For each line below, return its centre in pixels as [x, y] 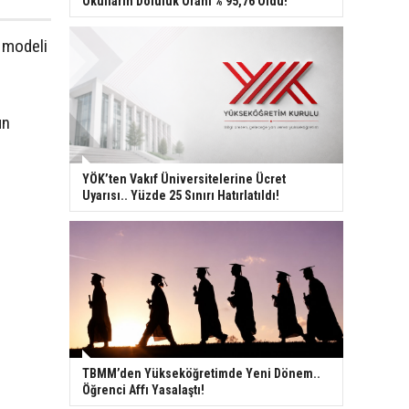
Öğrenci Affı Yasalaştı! [143, 389]
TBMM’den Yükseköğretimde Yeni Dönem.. [201, 373]
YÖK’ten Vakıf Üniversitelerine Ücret [184, 178]
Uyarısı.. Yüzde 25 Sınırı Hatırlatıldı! [181, 195]
